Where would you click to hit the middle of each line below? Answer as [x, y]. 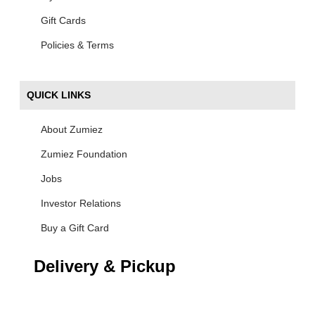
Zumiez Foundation [84, 154]
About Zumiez [72, 129]
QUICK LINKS [59, 95]
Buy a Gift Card [75, 228]
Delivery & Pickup [105, 266]
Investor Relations [81, 203]
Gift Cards [63, 20]
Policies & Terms [77, 45]
